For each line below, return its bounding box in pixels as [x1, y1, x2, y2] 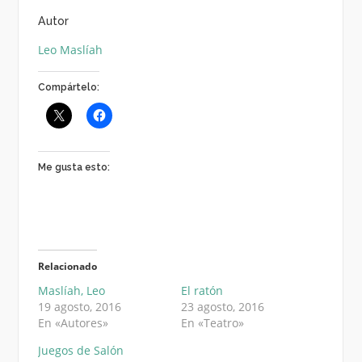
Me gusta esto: [37, 162, 110, 174]
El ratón [180, 283, 223, 299]
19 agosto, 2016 [37, 299, 121, 315]
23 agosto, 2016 [180, 299, 264, 315]
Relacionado [37, 259, 97, 274]
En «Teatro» [180, 315, 244, 331]
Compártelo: [37, 82, 99, 94]
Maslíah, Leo [37, 283, 105, 299]
